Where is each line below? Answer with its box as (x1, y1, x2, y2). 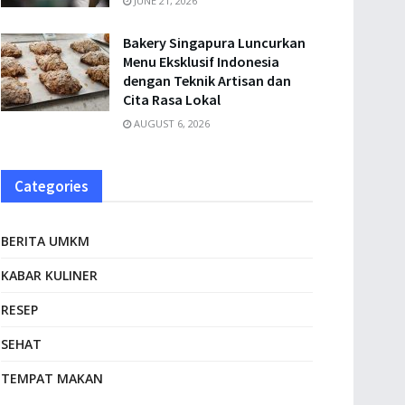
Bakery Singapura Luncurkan (123, 33, 306, 52)
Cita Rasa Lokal (123, 90, 221, 108)
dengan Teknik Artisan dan (123, 71, 291, 89)
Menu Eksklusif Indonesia (123, 52, 279, 71)
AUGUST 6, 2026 (131, 117, 210, 130)
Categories (14, 176, 89, 196)
